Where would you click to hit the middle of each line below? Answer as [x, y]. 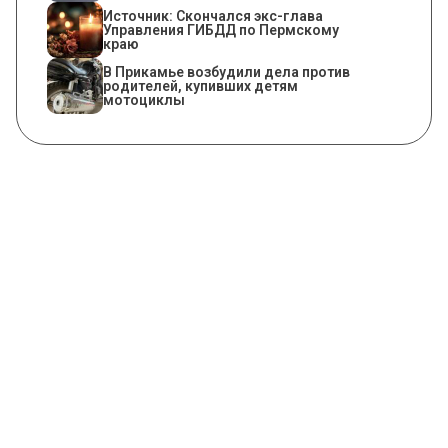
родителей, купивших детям [200, 85]
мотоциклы [144, 99]
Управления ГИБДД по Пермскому [221, 29]
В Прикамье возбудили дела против [226, 71]
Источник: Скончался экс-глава [213, 15]
